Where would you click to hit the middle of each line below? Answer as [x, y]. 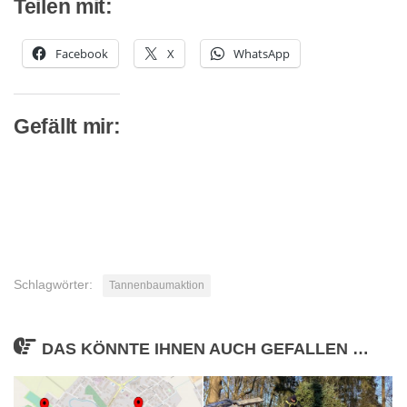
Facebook [82, 53]
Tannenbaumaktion [157, 285]
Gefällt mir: [67, 127]
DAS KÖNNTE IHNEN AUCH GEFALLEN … [205, 348]
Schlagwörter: [53, 284]
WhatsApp [262, 53]
